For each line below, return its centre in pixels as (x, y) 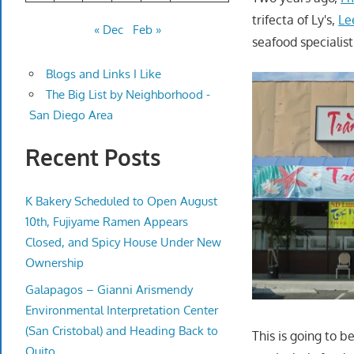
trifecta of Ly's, (296, 19)
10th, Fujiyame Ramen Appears (107, 221)
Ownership (55, 262)
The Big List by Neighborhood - (128, 95)
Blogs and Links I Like (103, 74)
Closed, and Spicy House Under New (123, 242)
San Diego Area (71, 115)
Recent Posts (93, 158)
